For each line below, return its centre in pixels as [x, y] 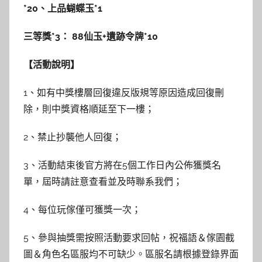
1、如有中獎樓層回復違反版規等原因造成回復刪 [124, 92]
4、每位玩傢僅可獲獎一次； [82, 209]
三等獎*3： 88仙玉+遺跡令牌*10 [91, 36]
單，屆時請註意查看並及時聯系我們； [103, 181]
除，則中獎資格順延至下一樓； [89, 109]
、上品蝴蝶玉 [66, 8]
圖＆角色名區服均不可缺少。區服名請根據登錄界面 [131, 254]
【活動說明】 [51, 64]
